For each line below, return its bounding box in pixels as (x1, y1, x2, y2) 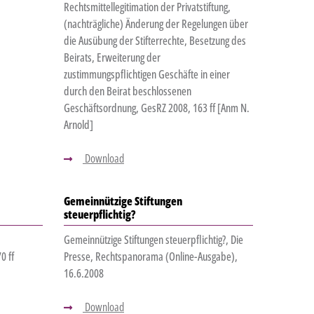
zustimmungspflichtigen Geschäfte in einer (63, 67, 230, 83)
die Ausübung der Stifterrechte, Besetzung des (63, 33, 246, 49)
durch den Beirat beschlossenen (63, 83, 191, 100)
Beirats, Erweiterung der (63, 50, 161, 66)
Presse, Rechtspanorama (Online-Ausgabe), (63, 249, 238, 265)
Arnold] (63, 117, 93, 133)
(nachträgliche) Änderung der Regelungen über (63, 16, 248, 32)
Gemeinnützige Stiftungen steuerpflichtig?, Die (63, 232, 243, 248)
